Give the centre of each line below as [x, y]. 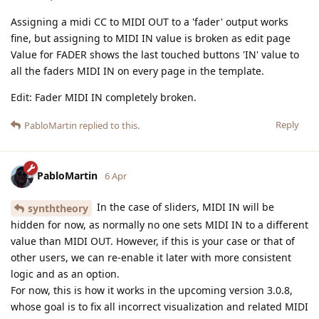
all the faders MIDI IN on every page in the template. [137, 70]
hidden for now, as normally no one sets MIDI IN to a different [159, 224]
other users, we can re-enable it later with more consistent [151, 257]
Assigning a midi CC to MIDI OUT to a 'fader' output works [150, 21]
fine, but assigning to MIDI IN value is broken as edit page [151, 38]
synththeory [58, 208]
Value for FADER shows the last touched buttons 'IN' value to [155, 54]
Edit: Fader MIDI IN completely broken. [104, 97]
